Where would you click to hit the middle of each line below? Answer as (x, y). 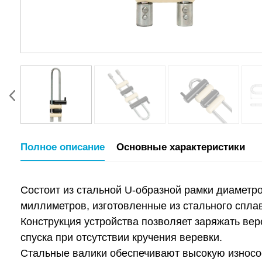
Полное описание (63, 147)
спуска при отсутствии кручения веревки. (121, 237)
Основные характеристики (181, 147)
